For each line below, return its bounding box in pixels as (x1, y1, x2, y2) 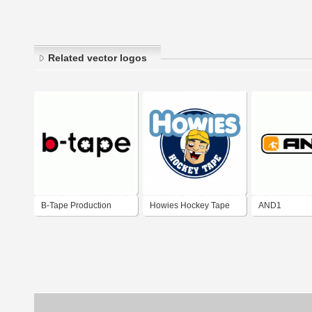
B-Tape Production (41, 201, 111, 211)
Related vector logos (48, 52, 147, 64)
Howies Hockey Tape (150, 201, 230, 211)
